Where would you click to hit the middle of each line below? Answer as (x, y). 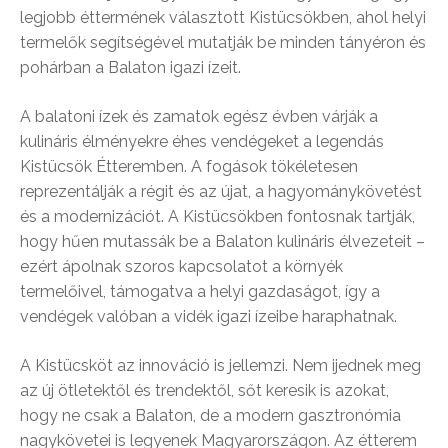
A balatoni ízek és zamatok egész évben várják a (199, 117)
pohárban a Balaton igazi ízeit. (130, 68)
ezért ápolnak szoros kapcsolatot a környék (181, 267)
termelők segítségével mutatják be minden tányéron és (223, 43)
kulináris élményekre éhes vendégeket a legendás (202, 142)
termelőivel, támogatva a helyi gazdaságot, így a (200, 292)
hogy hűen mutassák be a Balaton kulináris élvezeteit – (222, 242)
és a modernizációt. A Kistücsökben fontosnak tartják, (217, 217)
